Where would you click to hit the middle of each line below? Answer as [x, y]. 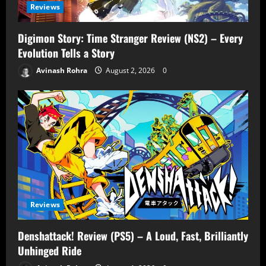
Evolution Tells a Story [66, 53]
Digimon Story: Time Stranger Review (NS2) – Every [130, 38]
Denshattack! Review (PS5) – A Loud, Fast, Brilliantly [133, 236]
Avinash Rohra [61, 70]
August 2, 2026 [130, 70]
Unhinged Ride [50, 251]
